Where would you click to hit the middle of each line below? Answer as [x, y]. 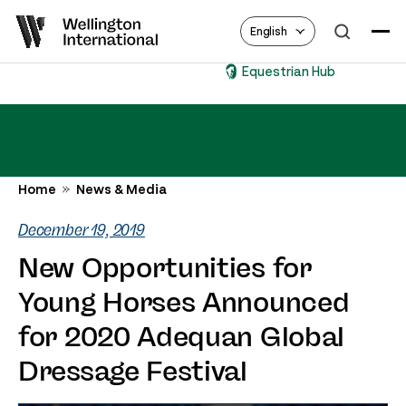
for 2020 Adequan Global [182, 337]
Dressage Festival [133, 372]
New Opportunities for [165, 268]
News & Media [121, 189]
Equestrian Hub [212, 71]
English [268, 31]
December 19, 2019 [82, 230]
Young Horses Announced [184, 303]
